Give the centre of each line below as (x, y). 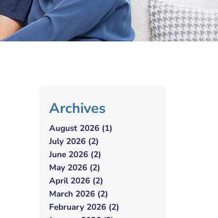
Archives (77, 108)
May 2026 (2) (75, 168)
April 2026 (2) (76, 181)
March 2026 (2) (79, 194)
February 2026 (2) (84, 207)
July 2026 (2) (74, 141)
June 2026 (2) (75, 154)
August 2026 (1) (81, 128)
